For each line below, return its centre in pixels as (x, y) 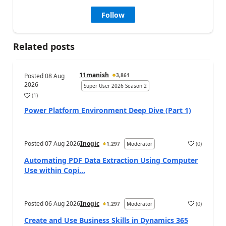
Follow (113, 15)
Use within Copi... (55, 171)
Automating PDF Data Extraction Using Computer (111, 160)
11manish (94, 75)
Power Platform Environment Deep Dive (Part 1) (108, 110)
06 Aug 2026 (63, 204)
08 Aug (55, 76)
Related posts (44, 47)
